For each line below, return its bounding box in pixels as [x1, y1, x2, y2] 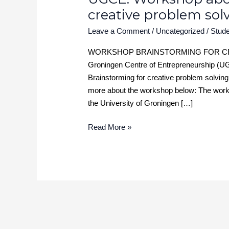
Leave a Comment [88, 26, 150, 35]
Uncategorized [156, 26, 205, 35]
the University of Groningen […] [88, 98, 193, 107]
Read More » [88, 123, 132, 132]
